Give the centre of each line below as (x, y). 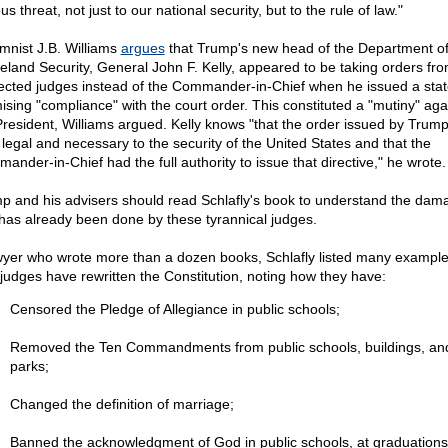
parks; (29, 366)
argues (142, 48)
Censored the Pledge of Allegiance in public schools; (174, 309)
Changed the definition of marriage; (121, 404)
